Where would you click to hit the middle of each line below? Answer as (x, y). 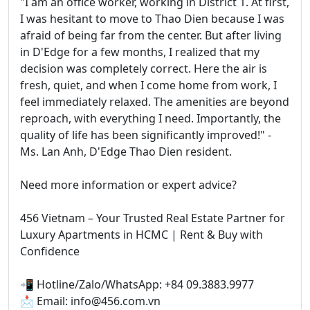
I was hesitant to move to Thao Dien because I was (152, 19)
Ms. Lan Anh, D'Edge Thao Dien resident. (126, 152)
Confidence (50, 252)
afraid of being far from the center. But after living (151, 36)
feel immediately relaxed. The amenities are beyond (155, 102)
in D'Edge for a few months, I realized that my (140, 52)
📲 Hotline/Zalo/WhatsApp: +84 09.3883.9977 (137, 285)
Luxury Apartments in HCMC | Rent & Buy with (142, 235)
